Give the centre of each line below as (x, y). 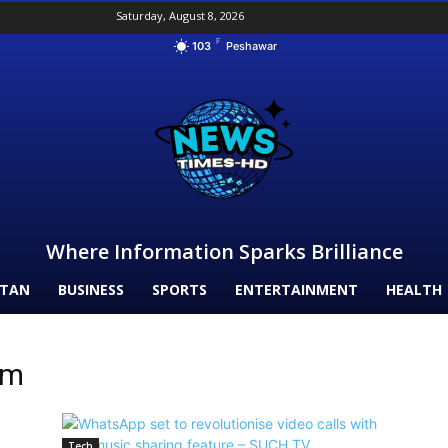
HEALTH (414, 290)
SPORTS (179, 290)
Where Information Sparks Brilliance (224, 252)
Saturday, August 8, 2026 (180, 15)
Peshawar (251, 46)
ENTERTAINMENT (296, 290)
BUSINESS (91, 290)
